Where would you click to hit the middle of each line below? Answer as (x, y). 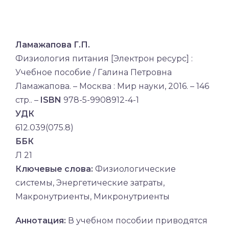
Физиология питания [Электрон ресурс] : (104, 59)
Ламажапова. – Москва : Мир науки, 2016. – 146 (112, 86)
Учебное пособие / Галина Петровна (94, 72)
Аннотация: (41, 221)
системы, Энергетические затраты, (90, 183)
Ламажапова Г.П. (53, 45)
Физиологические (134, 169)
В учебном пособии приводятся (137, 221)
